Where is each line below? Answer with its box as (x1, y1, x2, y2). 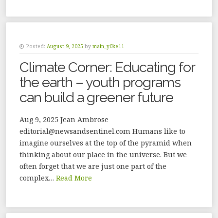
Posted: (26, 43, 45, 50)
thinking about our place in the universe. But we (19, 150, 187, 160)
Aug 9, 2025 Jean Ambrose (19, 115, 109, 125)
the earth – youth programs (19, 74, 181, 91)
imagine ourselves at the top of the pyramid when (19, 138, 192, 148)
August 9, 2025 (47, 43, 83, 50)
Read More (56, 173, 92, 183)
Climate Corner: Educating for (19, 59, 195, 76)
